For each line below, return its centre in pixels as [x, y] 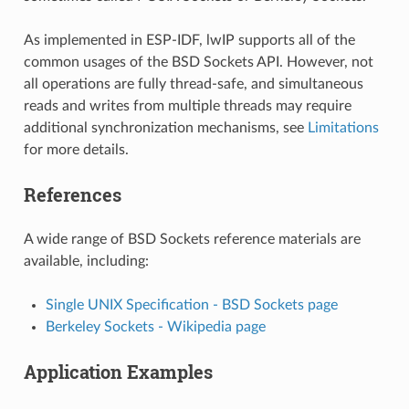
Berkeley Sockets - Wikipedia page [155, 326]
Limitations [343, 127]
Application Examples [118, 371]
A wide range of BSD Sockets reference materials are [192, 239]
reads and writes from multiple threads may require [187, 105]
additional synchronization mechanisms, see [165, 127]
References [72, 194]
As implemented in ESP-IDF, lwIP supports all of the [189, 40]
